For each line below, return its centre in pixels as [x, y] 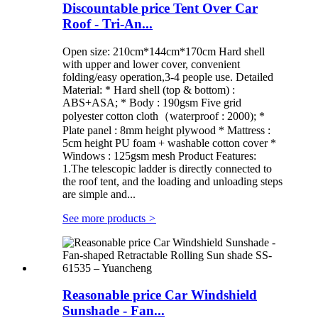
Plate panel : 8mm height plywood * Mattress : [166, 130]
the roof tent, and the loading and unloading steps [172, 181]
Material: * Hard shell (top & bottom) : [149, 89]
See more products [105, 218]
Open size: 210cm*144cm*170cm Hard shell [164, 51]
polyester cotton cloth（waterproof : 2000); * [164, 116]
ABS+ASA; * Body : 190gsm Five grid [152, 102]
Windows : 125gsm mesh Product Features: [159, 155]
